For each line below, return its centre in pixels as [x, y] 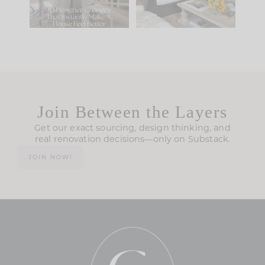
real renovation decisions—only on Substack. [132, 139]
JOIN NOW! [51, 157]
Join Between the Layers [132, 112]
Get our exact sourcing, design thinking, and [132, 127]
